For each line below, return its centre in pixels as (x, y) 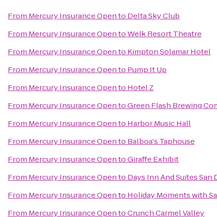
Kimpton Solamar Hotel (169, 52)
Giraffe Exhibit (153, 159)
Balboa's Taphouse (161, 141)
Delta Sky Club (154, 16)
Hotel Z (140, 87)
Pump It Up (147, 70)
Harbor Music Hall (159, 123)
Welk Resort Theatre (164, 34)
